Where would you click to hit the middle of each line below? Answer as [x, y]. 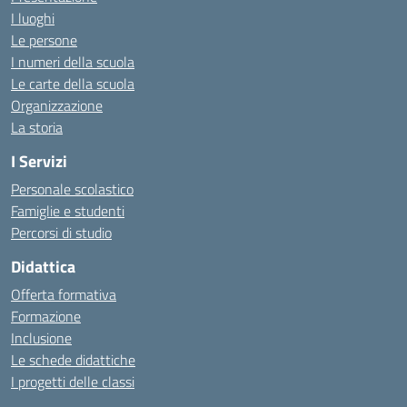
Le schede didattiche [73, 360]
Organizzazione [57, 105]
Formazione [46, 316]
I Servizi [39, 161]
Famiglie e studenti [68, 211]
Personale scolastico [72, 189]
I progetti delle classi [73, 382]
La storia [37, 127]
